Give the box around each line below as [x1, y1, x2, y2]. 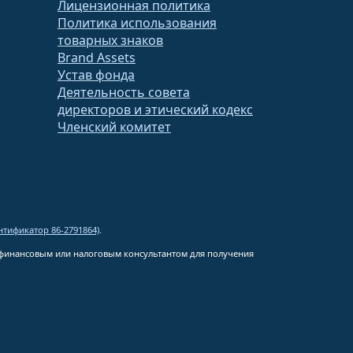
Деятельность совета [58, 84, 190, 102]
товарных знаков [58, 32, 163, 50]
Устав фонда [58, 66, 135, 84]
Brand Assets [58, 49, 136, 67]
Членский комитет [58, 118, 171, 136]
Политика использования [58, 14, 217, 32]
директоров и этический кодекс [58, 101, 253, 119]
